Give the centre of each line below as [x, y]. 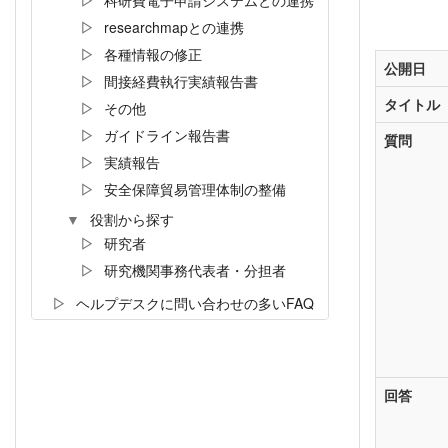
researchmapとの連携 [174, 27]
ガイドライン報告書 [167, 135]
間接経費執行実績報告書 [181, 81]
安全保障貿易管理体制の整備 [195, 189]
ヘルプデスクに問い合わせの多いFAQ [195, 303]
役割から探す [132, 219]
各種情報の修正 [153, 54]
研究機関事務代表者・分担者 [195, 270]
